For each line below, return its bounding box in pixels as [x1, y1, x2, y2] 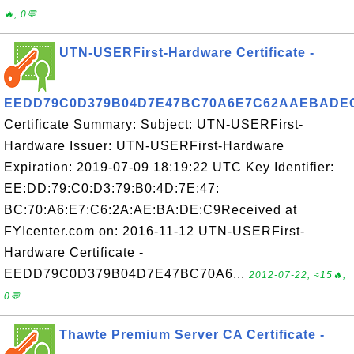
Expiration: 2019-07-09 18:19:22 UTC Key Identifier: [4, 160, 334, 174]
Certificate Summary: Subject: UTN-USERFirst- [4, 118, 303, 131]
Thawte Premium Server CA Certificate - [59, 328, 325, 341]
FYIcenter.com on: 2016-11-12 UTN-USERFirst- [4, 224, 305, 238]
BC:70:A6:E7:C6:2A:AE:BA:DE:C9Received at [4, 203, 297, 217]
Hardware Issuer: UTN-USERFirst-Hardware [4, 139, 284, 153]
